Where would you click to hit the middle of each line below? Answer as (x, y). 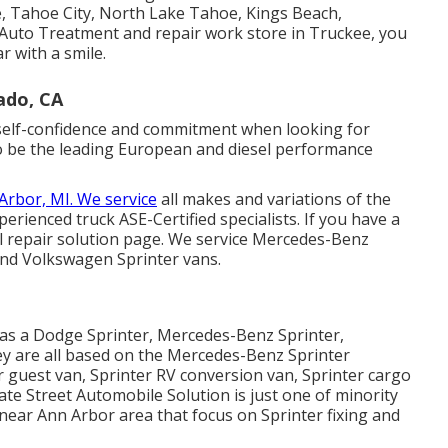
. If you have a (348, 219)
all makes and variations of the (274, 199)
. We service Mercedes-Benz (265, 239)
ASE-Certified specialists (208, 219)
